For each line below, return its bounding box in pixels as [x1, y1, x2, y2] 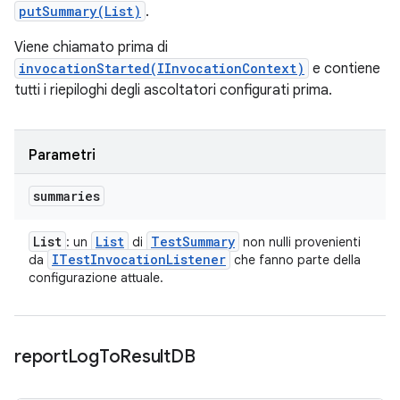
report [14, 346, 68, 368]
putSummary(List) [19, 3, 141, 20]
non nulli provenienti [239, 234, 361, 250]
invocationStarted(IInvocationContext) [19, 60, 304, 77]
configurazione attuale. [29, 270, 163, 286]
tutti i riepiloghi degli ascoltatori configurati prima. [14, 81, 332, 99]
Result [120, 346, 171, 368]
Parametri [29, 146, 96, 164]
